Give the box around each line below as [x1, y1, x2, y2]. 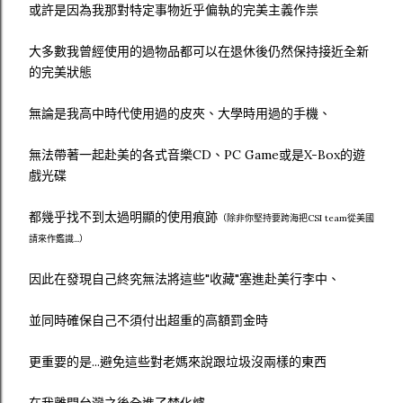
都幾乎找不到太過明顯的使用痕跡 [29, 209, 218, 225]
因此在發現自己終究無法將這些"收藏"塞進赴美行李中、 [29, 271, 340, 287]
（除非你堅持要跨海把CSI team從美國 [218, 212, 374, 224]
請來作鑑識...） [29, 233, 88, 245]
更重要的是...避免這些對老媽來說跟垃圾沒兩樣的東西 [29, 354, 327, 370]
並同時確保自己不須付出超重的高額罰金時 [29, 312, 268, 328]
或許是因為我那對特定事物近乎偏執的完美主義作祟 [29, 2, 318, 18]
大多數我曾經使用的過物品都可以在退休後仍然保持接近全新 [29, 43, 369, 59]
